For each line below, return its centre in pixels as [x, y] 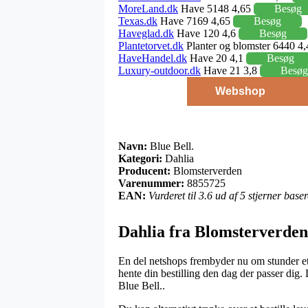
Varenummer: [151, 183]
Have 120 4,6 [206, 33]
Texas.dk [138, 21]
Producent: [144, 170]
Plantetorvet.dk [151, 45]
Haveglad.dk [146, 33]
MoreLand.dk [148, 8]
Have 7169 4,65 [195, 21]
